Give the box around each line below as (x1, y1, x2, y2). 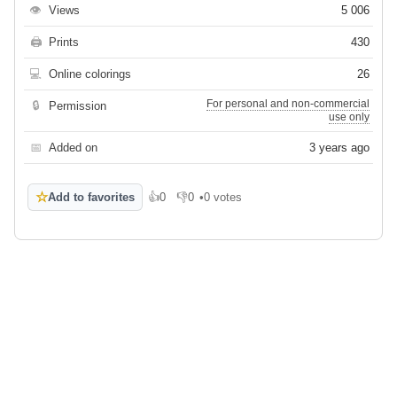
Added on (49, 141, 97, 155)
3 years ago (309, 141, 370, 155)
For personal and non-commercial (206, 97, 370, 111)
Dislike (176, 197, 211, 211)
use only (329, 111, 370, 124)
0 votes (204, 191, 242, 205)
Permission (49, 99, 106, 113)
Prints (49, 35, 79, 50)
